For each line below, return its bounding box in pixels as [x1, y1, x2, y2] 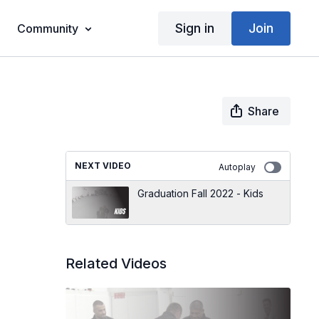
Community [16, 21, 78, 36]
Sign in [174, 20, 214, 36]
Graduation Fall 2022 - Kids [137, 187, 263, 199]
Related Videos [65, 255, 167, 272]
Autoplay [218, 162, 256, 172]
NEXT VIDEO [74, 160, 131, 171]
